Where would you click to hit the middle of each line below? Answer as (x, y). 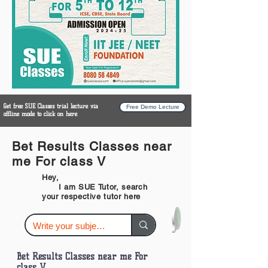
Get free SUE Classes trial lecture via (51, 106)
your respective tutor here (91, 197)
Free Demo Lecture (153, 107)
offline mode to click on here (40, 114)
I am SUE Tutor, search (95, 187)
